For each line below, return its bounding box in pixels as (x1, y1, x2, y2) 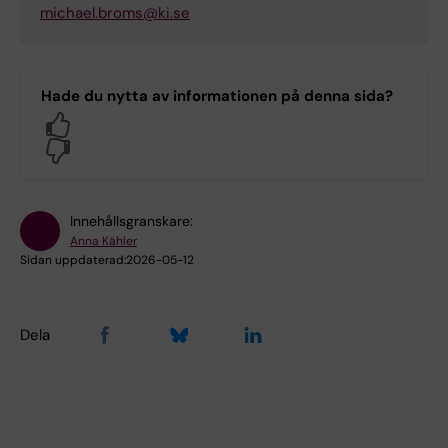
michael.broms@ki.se (40, 3, 190, 24)
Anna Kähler (70, 233, 137, 250)
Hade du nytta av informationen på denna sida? (41, 86, 393, 107)
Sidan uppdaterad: (20, 252, 126, 269)
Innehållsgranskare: (70, 212, 193, 231)
